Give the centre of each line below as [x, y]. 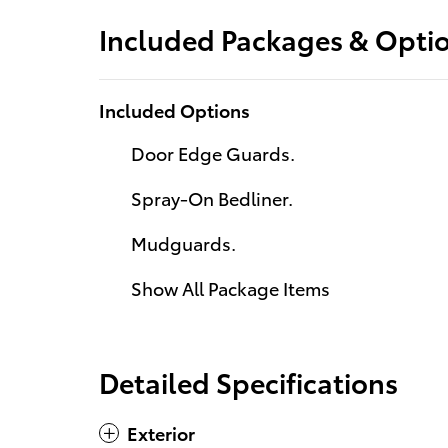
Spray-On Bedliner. [212, 197]
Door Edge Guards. [213, 152]
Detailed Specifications [248, 381]
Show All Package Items [230, 287]
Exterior [161, 432]
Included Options [174, 109]
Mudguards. [183, 242]
